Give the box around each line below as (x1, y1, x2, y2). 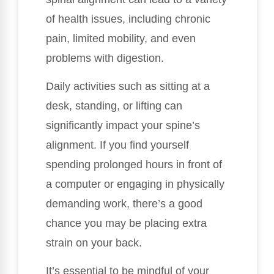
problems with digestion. (46, 51, 164, 64)
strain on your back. (46, 236, 142, 249)
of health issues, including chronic (46, 12, 210, 25)
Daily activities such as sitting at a (46, 80, 210, 92)
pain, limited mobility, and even (46, 32, 196, 45)
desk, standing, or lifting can (46, 99, 182, 112)
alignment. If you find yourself (46, 138, 189, 151)
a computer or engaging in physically (46, 177, 224, 190)
